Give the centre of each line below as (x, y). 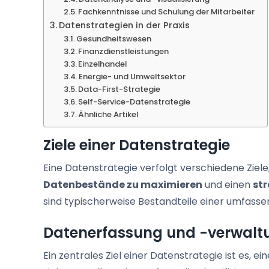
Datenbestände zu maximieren (123, 185)
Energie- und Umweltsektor (132, 77)
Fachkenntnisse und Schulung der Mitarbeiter (167, 12)
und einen (228, 185)
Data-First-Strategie (119, 89)
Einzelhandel (103, 64)
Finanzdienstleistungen (124, 52)
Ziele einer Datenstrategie (137, 145)
